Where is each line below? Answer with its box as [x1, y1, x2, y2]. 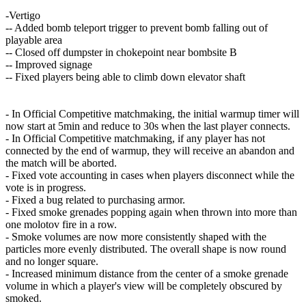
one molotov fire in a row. [5, 219, 117, 231]
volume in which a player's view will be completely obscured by [5, 280, 282, 292]
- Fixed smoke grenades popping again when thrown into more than [5, 206, 297, 219]
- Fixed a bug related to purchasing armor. [5, 194, 185, 206]
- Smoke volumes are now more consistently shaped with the [5, 231, 266, 243]
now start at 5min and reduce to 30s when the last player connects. [5, 120, 290, 133]
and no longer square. [5, 255, 98, 268]
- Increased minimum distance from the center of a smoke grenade [5, 268, 288, 280]
